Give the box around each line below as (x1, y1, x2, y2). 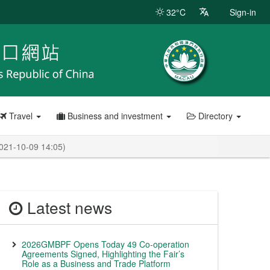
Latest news (23, 196, 112, 219)
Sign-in (230, 6, 256, 18)
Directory (195, 110, 235, 122)
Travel (6, 110, 35, 122)
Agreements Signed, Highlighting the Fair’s (22, 248, 184, 260)
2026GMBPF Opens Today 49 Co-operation (22, 238, 189, 250)
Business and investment (64, 110, 165, 122)
